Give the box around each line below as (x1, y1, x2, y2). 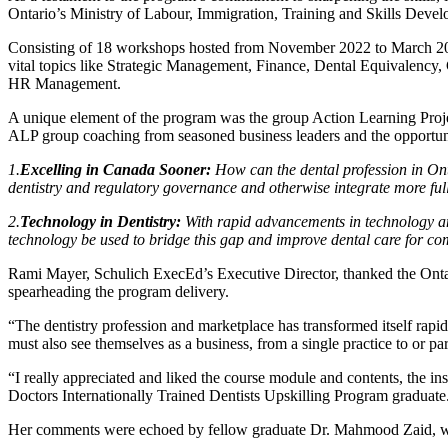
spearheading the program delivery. (8, 283, 233, 301)
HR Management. (8, 75, 121, 93)
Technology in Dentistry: (20, 213, 181, 231)
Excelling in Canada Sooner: (20, 161, 215, 179)
